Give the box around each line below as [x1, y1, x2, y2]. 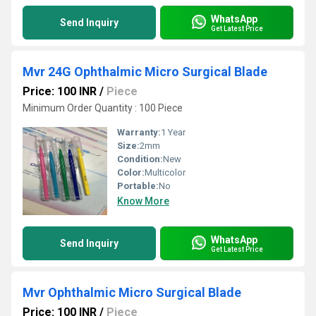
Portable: [117, 181, 159, 191]
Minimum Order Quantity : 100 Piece [23, 102, 183, 114]
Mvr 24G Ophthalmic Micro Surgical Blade [23, 64, 267, 79]
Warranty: [117, 127, 161, 138]
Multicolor [145, 167, 186, 178]
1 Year [161, 127, 186, 138]
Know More [117, 195, 169, 207]
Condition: [117, 154, 163, 164]
